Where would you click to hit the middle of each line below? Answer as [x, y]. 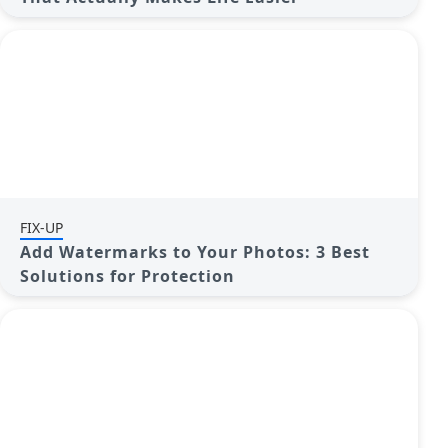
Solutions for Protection [127, 276]
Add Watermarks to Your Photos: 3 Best [195, 252]
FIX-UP [41, 227]
